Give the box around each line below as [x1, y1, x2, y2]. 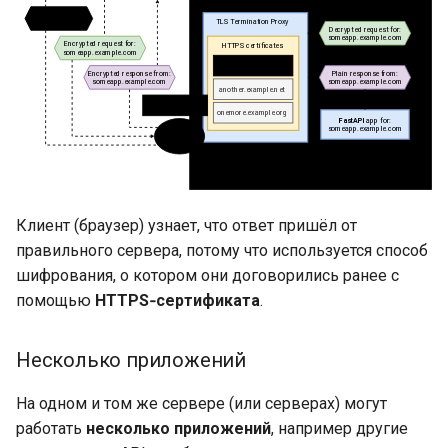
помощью [16, 291, 95, 311]
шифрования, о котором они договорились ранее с [16, 266, 399, 286]
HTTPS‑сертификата [95, 291, 260, 311]
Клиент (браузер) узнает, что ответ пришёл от [16, 216, 357, 236]
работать [16, 419, 86, 439]
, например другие [271, 419, 408, 439]
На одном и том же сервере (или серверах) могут [16, 394, 387, 414]
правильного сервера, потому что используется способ [16, 241, 428, 261]
